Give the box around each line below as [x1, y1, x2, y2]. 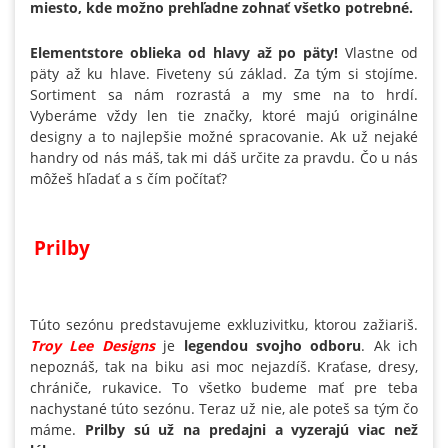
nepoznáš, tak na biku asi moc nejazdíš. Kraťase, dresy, [30, 356, 418, 376]
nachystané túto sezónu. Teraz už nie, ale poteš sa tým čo [30, 398, 418, 418]
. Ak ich [361, 335, 418, 355]
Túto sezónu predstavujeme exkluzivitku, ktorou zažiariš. [30, 314, 418, 334]
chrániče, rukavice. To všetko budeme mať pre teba [30, 377, 418, 397]
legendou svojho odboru [183, 335, 362, 355]
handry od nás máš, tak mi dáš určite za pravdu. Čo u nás [30, 147, 418, 167]
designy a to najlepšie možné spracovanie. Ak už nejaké [30, 126, 418, 146]
